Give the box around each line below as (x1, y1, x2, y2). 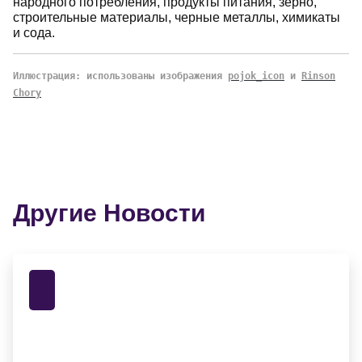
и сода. (13, 26, 55, 40)
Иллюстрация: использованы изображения (13, 70, 228, 82)
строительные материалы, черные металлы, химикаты (13, 11, 340, 25)
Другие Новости (13, 200, 205, 227)
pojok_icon (228, 70, 284, 82)
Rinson (301, 70, 335, 82)
